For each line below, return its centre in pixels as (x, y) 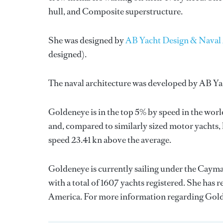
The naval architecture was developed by (124, 83)
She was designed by (87, 40)
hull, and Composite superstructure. (115, 11)
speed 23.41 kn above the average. (110, 140)
